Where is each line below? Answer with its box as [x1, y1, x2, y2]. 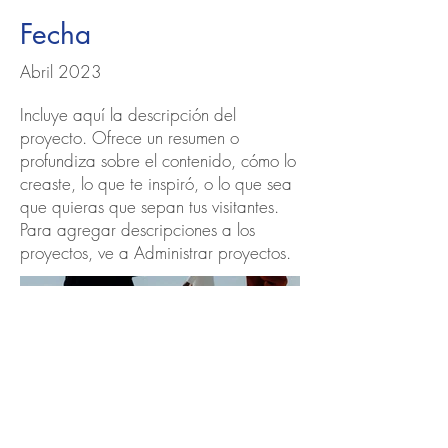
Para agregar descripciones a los [20, 218, 255, 241]
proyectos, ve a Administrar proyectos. [20, 241, 291, 264]
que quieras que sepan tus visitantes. [20, 195, 279, 218]
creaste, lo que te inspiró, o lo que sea [20, 172, 292, 195]
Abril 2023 [20, 60, 102, 83]
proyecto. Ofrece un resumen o [20, 126, 239, 149]
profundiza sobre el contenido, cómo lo [20, 149, 296, 172]
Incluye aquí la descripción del [20, 103, 236, 126]
